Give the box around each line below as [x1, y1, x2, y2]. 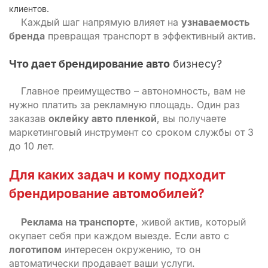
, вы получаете [157, 112, 226, 124]
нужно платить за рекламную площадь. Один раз [9, 99, 240, 111]
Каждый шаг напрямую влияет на [21, 16, 181, 28]
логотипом [9, 243, 62, 255]
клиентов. [9, 4, 49, 14]
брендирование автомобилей [9, 186, 197, 201]
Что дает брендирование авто [9, 57, 170, 70]
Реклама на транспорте [21, 216, 135, 228]
